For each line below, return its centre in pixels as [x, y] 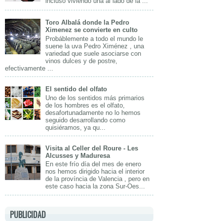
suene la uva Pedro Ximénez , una [95, 46]
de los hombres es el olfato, [85, 105]
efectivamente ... [29, 68]
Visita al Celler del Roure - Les [92, 148]
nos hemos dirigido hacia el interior [95, 172]
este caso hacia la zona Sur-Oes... [95, 186]
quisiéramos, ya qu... [76, 127]
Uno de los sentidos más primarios [95, 98]
